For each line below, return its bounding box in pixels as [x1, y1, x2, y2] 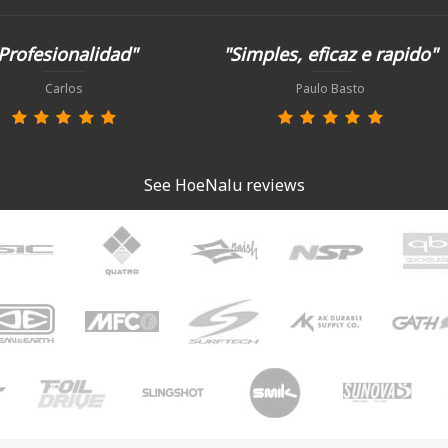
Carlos [44, 80, 83, 97]
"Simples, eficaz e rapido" [223, 42, 438, 66]
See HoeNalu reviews [143, 173, 305, 196]
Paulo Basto [295, 80, 365, 97]
